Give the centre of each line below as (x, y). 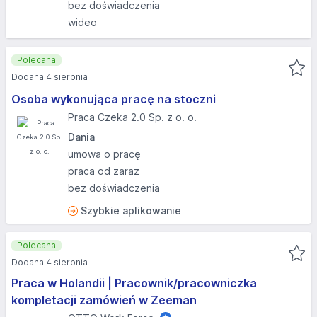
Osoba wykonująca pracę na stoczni (114, 99)
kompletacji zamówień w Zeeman (104, 300)
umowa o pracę (104, 154)
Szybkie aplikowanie (131, 211)
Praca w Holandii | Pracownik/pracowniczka (134, 283)
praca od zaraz (104, 171)
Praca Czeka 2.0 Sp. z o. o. (132, 117)
